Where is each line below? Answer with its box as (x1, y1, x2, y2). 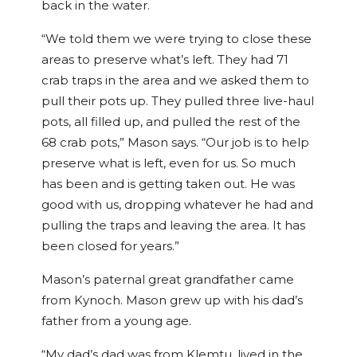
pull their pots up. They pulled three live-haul (41, 94, 314, 109)
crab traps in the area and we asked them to (41, 73, 309, 88)
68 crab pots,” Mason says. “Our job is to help (41, 135, 309, 151)
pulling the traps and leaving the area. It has (41, 218, 305, 233)
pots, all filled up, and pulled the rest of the (41, 115, 300, 130)
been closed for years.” (41, 239, 179, 254)
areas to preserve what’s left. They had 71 (41, 53, 288, 68)
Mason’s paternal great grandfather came (41, 273, 294, 288)
